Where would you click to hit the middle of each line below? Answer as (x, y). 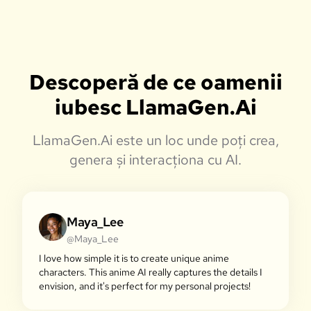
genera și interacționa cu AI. (155, 160)
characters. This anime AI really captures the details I (151, 272)
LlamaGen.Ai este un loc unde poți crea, (155, 140)
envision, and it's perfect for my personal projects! (145, 286)
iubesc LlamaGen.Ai (155, 107)
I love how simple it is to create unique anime (134, 258)
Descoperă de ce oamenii (155, 82)
